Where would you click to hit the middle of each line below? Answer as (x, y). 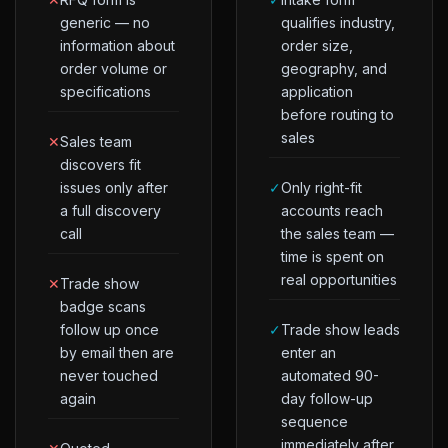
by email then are (117, 352)
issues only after (114, 187)
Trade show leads (340, 329)
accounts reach (332, 210)
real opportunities (339, 279)
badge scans (103, 306)
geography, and (334, 68)
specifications (105, 91)
